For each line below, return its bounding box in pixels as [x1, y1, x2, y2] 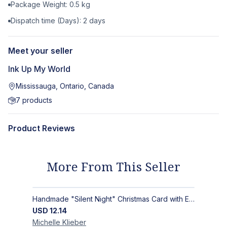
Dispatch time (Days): [11, 16, 83, 25]
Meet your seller [8, 46, 73, 56]
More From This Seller [47, 158, 180, 175]
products [20, 96, 53, 105]
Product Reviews [8, 123, 75, 134]
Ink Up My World [8, 64, 70, 74]
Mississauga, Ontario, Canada [16, 82, 115, 91]
